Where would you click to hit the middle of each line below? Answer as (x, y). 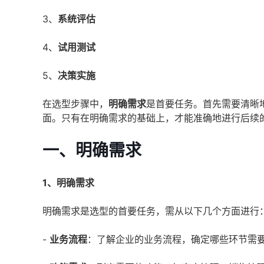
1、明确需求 (68, 183)
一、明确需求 (92, 150)
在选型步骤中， (75, 104)
